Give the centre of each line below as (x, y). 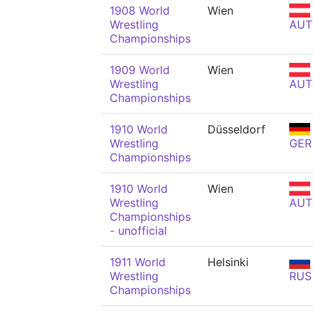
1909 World (140, 70)
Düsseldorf (236, 129)
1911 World (138, 262)
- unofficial (138, 231)
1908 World (140, 10)
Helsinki (228, 262)
